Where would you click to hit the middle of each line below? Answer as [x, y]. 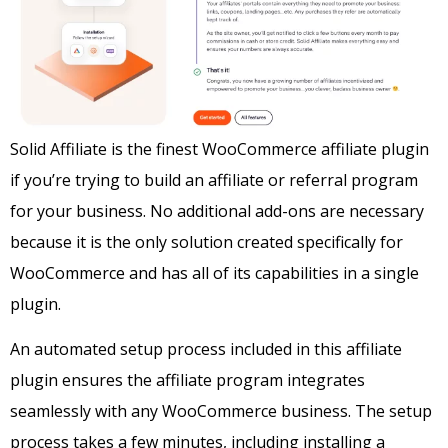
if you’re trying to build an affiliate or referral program [214, 179]
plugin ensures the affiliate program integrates [187, 380]
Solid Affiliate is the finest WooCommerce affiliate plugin [219, 148]
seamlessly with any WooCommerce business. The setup [221, 411]
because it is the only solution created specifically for [206, 241]
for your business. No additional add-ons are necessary [217, 210]
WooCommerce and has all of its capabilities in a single [214, 272]
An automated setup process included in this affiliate [206, 349]
